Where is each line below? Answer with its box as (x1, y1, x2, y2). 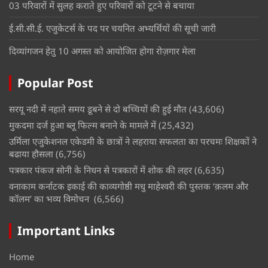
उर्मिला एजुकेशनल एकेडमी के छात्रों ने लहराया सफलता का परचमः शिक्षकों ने (9, 135, 257, 148)
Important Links (17, 223, 115, 239)
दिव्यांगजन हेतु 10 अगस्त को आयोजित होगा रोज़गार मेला (9, 45, 198, 57)
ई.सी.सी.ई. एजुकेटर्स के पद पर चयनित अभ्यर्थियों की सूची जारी (9, 22, 218, 35)
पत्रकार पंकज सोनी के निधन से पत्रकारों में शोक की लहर (9, 164, 192, 176)
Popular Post (17, 75, 93, 92)
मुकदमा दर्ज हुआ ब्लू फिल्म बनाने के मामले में (9, 119, 156, 132)
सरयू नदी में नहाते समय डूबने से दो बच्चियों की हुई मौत (9, 103, 187, 115)
